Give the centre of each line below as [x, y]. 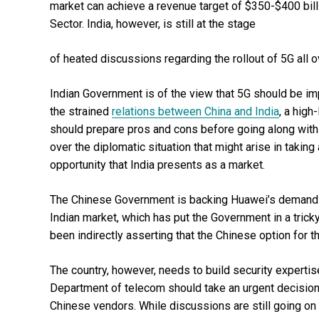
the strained [81, 111]
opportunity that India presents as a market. [157, 164]
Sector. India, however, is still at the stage [153, 23]
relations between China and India [195, 111]
